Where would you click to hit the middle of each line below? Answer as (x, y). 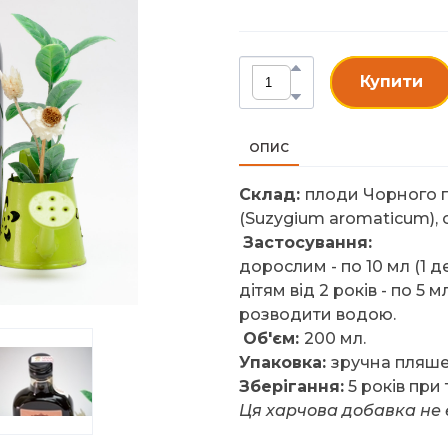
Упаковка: (285, 362)
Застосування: (307, 242)
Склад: (272, 194)
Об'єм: (273, 338)
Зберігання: (291, 386)
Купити (391, 81)
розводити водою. (317, 314)
